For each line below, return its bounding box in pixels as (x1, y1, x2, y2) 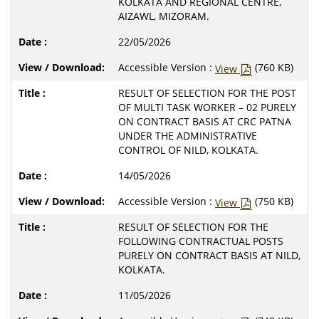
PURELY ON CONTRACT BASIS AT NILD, (118, 248, 300, 262)
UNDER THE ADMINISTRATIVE (118, 128, 257, 142)
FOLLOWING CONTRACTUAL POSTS (118, 234, 283, 248)
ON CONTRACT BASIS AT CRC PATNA (118, 114, 291, 128)
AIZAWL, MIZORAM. (118, 9, 209, 23)
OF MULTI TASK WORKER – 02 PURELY (118, 100, 296, 114)
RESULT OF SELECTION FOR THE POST (118, 85, 296, 100)
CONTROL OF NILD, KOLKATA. (118, 142, 258, 157)
